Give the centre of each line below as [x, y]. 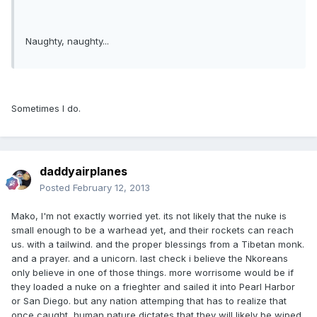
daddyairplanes [83, 172]
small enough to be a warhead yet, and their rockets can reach [152, 230]
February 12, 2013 [111, 188]
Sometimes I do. [46, 109]
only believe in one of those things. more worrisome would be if [152, 273]
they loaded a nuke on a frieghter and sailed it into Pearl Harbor [153, 287]
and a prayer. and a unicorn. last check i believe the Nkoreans [150, 259]
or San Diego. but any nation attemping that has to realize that [149, 301]
